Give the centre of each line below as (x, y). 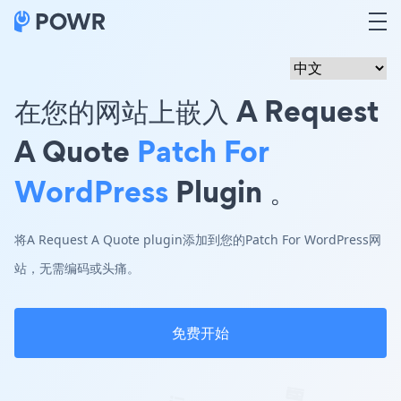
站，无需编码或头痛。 (77, 268)
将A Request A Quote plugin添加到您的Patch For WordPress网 (198, 239)
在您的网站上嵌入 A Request (196, 111)
